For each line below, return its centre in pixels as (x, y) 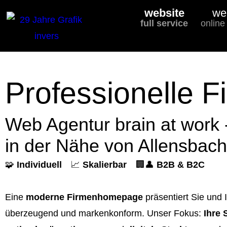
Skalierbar (109, 164)
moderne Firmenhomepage (84, 197)
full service (164, 24)
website (164, 13)
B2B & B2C (181, 164)
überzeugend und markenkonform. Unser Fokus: (104, 213)
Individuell (44, 164)
